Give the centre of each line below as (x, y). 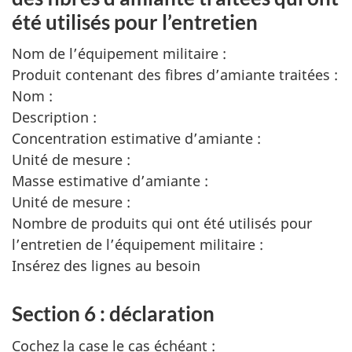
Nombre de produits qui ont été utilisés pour (162, 223)
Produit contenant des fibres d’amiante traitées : (175, 75)
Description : (54, 117)
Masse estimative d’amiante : (110, 181)
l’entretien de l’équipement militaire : (137, 244)
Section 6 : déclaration (113, 313)
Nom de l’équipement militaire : (119, 53)
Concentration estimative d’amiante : (136, 138)
